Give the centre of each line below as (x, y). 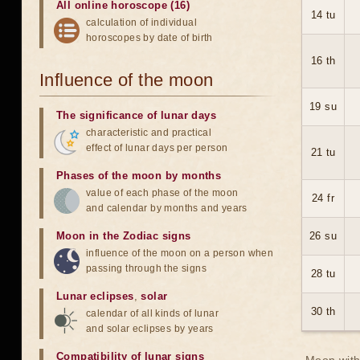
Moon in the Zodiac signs (124, 236)
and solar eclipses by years (150, 329)
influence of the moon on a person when (180, 253)
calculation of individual (141, 22)
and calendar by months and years (167, 208)
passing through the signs (146, 268)
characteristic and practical (149, 133)
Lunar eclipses (95, 296)
